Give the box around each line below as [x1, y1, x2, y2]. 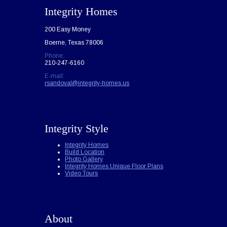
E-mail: [45, 72, 65, 80]
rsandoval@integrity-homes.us [45, 80, 130, 87]
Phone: [45, 52, 65, 60]
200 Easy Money [45, 26, 91, 33]
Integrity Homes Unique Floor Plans [65, 163, 164, 170]
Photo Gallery [65, 156, 103, 163]
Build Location [65, 148, 105, 156]
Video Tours [65, 170, 98, 177]
